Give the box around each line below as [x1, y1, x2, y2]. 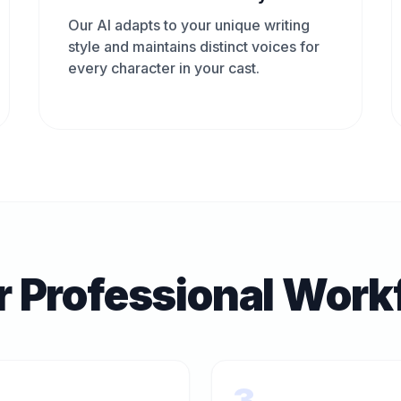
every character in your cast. [67, 59, 260, 77]
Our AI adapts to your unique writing [67, 16, 310, 34]
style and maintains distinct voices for [67, 38, 320, 55]
